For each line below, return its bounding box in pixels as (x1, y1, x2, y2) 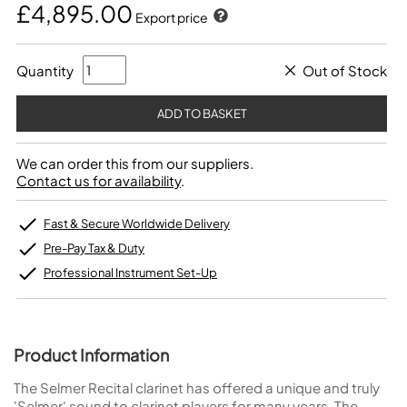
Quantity (16, 61, 74, 79)
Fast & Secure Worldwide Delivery (44, 216, 230, 231)
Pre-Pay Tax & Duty (44, 241, 144, 255)
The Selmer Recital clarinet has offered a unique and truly (14, 379, 380, 396)
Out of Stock (303, 61, 387, 79)
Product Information (14, 344, 169, 365)
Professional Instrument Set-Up (44, 265, 217, 280)
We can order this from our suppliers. (16, 154, 253, 172)
